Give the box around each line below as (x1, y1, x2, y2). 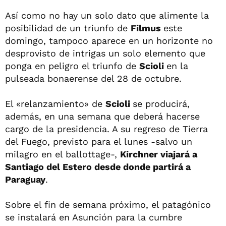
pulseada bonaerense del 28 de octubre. (5, 73, 182, 84)
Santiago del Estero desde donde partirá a (5, 161, 191, 172)
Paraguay (5, 174, 45, 185)
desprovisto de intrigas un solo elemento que (5, 47, 205, 59)
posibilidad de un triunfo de (5, 22, 131, 33)
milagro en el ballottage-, (5, 148, 120, 159)
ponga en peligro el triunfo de (5, 60, 139, 71)
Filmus (131, 22, 163, 33)
